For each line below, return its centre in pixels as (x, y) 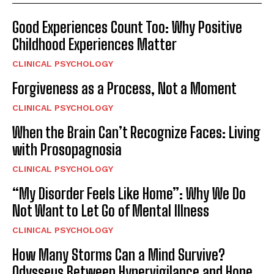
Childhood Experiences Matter (94, 45)
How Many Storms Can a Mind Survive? (119, 255)
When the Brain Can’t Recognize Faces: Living (136, 133)
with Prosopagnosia (67, 150)
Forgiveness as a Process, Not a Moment (124, 89)
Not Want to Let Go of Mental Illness (111, 211)
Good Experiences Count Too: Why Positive (127, 28)
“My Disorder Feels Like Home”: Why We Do (129, 194)
